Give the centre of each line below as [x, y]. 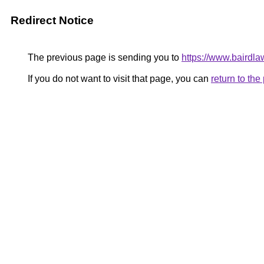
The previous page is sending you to [103, 57]
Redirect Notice [52, 20]
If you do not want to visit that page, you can [118, 79]
